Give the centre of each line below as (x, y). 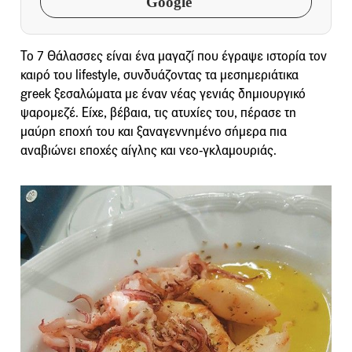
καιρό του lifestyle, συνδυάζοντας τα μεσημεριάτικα (159, 75)
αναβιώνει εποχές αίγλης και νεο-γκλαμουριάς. (148, 150)
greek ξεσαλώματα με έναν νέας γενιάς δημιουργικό (163, 93)
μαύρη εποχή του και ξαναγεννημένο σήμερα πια (154, 131)
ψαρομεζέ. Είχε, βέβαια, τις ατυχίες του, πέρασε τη (158, 112)
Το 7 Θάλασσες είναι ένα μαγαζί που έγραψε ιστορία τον (174, 56)
